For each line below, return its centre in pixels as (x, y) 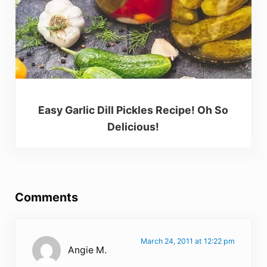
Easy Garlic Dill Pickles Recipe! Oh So (133, 110)
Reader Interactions (78, 175)
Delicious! (133, 126)
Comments (46, 197)
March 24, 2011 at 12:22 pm (187, 241)
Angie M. (88, 250)
